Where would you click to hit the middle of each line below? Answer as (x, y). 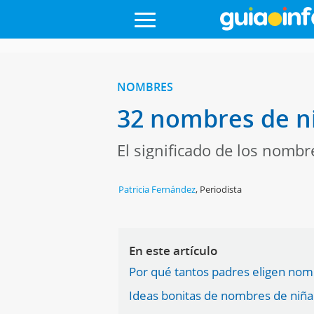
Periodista (221, 189)
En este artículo (173, 251)
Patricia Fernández (157, 189)
